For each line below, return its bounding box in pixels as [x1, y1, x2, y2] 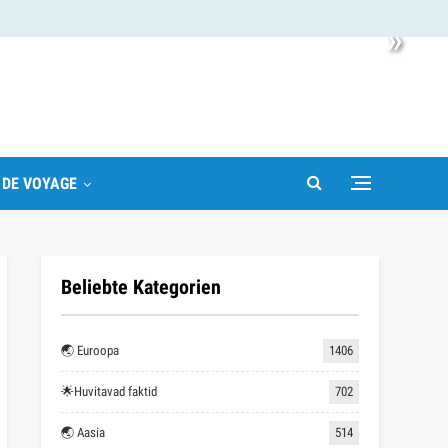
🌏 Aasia [61, 425, 105, 440]
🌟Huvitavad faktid [61, 384, 157, 399]
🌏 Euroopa [61, 343, 119, 358]
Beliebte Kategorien [61, 275, 221, 299]
